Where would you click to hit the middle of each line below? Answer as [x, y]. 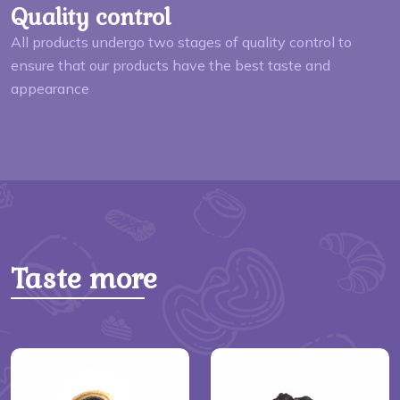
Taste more [84, 278]
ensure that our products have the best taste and [171, 65]
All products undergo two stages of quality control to [181, 42]
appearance [50, 88]
